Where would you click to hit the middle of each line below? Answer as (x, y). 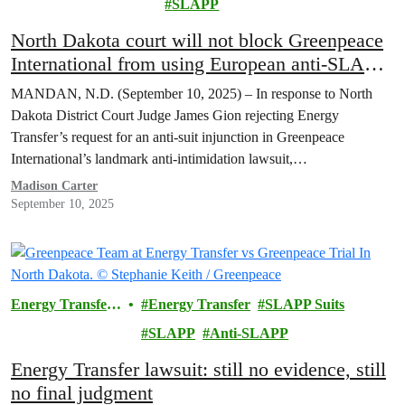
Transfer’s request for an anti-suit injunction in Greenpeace (178, 137)
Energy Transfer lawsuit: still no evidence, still (198, 369)
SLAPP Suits (305, 304)
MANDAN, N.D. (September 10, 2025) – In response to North (192, 94)
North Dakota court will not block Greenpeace (197, 40)
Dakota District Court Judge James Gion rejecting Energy (175, 115)
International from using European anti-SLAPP (198, 64)
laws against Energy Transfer (127, 87)
